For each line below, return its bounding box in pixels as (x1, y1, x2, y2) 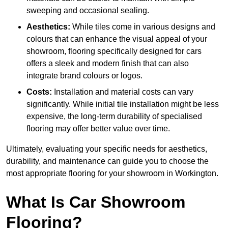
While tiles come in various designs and (70, 22, 215, 32)
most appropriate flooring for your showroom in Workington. (6, 169, 218, 178)
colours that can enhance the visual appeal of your (26, 35, 207, 44)
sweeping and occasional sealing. (26, 6, 149, 15)
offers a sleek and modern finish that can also (26, 59, 189, 68)
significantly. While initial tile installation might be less (26, 100, 219, 109)
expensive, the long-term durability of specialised (26, 112, 202, 121)
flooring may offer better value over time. (26, 124, 170, 133)
